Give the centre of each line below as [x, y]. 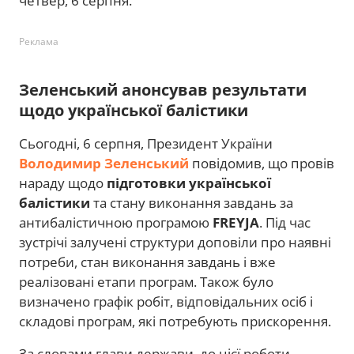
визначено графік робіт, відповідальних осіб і [166, 301]
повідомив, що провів [262, 163]
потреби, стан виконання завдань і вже [147, 262]
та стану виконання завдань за [192, 202]
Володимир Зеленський [104, 163]
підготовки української [189, 183]
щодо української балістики [134, 110]
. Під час [285, 222]
